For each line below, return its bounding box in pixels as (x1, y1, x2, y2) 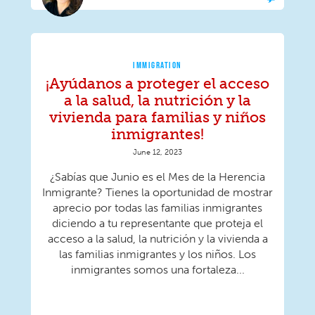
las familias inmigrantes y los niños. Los (59, 247, 256, 262)
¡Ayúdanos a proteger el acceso (46, 75, 269, 93)
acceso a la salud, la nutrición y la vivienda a (47, 232, 268, 246)
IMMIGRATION (133, 60, 182, 70)
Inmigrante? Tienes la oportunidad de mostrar (42, 186, 273, 200)
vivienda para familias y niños (49, 108, 266, 127)
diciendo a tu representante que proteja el (52, 217, 263, 231)
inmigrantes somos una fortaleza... (70, 263, 245, 277)
